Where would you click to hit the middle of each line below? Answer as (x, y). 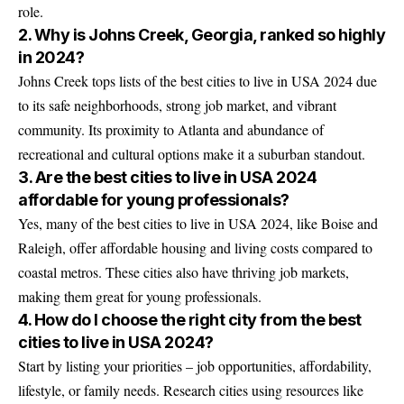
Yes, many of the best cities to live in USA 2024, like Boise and (198, 223)
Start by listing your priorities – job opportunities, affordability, (195, 366)
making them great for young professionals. (140, 296)
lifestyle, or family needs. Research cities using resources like (191, 390)
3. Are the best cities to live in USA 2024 (167, 177)
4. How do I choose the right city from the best (190, 320)
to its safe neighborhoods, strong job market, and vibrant (177, 105)
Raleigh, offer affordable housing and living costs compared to (195, 248)
